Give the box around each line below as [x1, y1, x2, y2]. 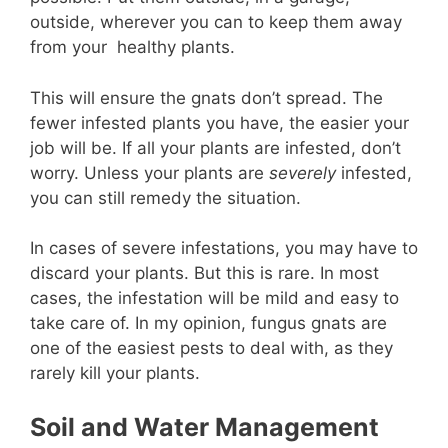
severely [269, 162, 336, 183]
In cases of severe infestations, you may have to [30, 238, 418, 259]
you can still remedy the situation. [30, 187, 301, 208]
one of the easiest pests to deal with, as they [30, 338, 393, 359]
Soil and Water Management [30, 411, 379, 442]
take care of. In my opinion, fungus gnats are [30, 313, 387, 334]
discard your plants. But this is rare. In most [30, 263, 379, 284]
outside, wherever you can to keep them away [30, 12, 402, 33]
